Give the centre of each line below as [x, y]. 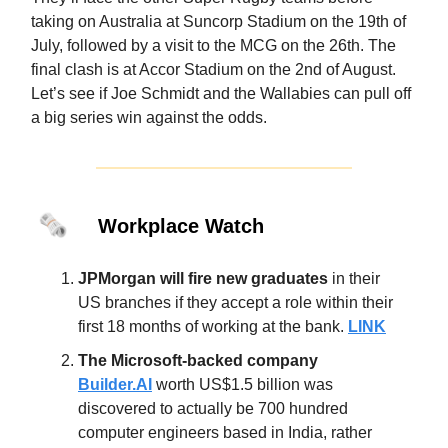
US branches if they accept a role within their [235, 302]
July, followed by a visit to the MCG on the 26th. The [213, 45]
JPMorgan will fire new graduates [203, 278]
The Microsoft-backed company [198, 360]
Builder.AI [115, 384]
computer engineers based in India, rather [225, 432]
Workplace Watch [181, 225]
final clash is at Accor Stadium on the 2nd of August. [213, 69]
